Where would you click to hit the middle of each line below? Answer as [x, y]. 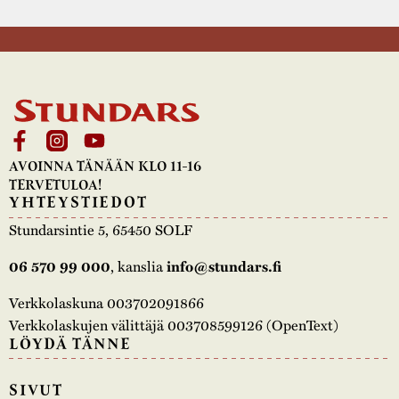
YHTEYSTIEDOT [78, 203]
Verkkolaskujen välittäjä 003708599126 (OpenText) [174, 324]
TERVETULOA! [55, 185]
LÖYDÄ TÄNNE [70, 343]
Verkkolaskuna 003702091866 [106, 302]
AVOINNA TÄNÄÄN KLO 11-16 [105, 167]
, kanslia [138, 265]
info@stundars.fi [224, 266]
